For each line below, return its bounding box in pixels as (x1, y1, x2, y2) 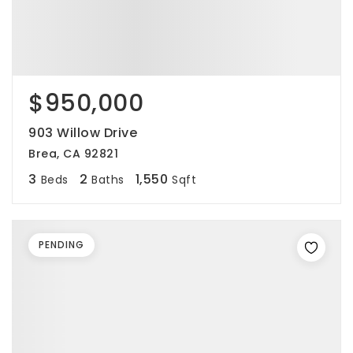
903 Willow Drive (28, 124, 137, 142)
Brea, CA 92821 (28, 146, 118, 162)
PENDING (39, 238, 84, 251)
